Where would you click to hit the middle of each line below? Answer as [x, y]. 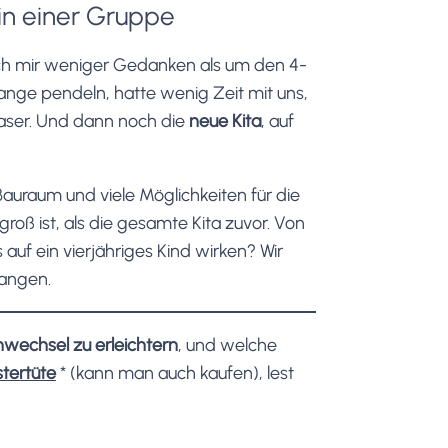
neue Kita [225, 120]
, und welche [227, 344]
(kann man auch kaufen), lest [180, 372]
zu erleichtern [125, 344]
